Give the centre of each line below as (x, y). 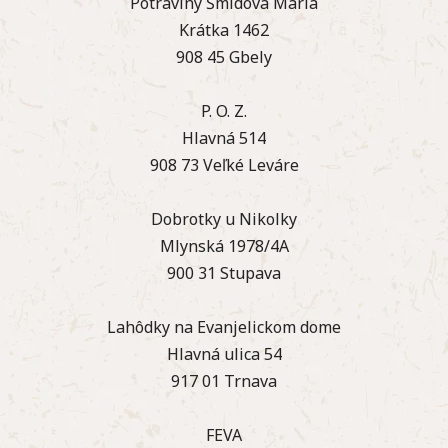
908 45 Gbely (224, 56)
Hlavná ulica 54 (224, 353)
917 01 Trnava (224, 380)
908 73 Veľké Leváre (224, 164)
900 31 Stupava (224, 272)
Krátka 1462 (224, 29)
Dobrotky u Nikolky (224, 218)
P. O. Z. (224, 110)
